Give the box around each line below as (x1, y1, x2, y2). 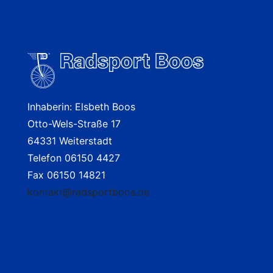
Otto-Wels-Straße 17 (27, 117, 121, 130)
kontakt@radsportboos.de (27, 185, 149, 198)
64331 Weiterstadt (27, 134, 112, 147)
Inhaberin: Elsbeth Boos (27, 100, 135, 113)
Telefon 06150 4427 (27, 151, 120, 164)
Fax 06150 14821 (27, 168, 105, 181)
